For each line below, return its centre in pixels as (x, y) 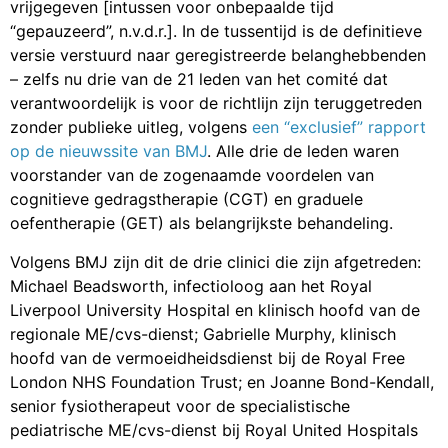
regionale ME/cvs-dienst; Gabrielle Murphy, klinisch (203, 333)
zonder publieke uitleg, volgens (131, 127)
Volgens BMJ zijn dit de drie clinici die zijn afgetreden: (215, 261)
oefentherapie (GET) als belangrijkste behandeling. (201, 223)
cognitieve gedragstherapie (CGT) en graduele (186, 199)
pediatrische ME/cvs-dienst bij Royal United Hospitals (214, 429)
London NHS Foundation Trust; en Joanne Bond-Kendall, (222, 381)
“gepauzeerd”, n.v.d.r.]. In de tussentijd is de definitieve (216, 31)
